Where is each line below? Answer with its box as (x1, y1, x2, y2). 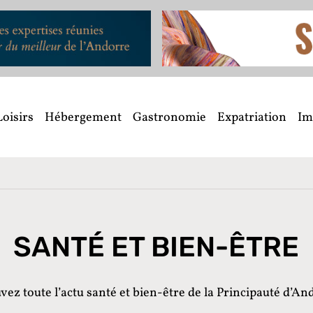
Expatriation (217, 109, 286, 127)
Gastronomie (133, 109, 206, 127)
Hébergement (45, 109, 122, 127)
